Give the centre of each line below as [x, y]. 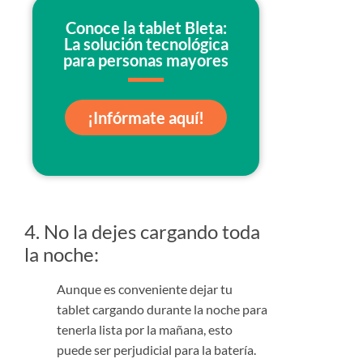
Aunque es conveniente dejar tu [145, 288]
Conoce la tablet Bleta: [146, 28]
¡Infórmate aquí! [146, 118]
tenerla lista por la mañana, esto [145, 329]
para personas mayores [146, 60]
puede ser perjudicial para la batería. [156, 349]
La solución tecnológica [146, 44]
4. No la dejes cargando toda [142, 231]
